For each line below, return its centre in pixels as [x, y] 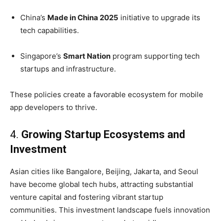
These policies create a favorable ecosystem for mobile [107, 95]
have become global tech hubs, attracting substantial [102, 184]
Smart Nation [87, 56]
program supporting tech [155, 56]
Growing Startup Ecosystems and [103, 135]
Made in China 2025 [83, 18]
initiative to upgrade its [159, 18]
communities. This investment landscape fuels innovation [110, 210]
